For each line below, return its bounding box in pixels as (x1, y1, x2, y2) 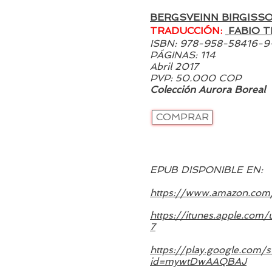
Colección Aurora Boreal (150, 84, 265, 95)
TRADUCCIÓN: (150, 25, 222, 36)
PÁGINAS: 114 (150, 49, 216, 61)
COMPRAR (155, 111, 209, 123)
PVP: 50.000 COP (150, 72, 241, 84)
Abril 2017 (150, 61, 199, 72)
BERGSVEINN (150, 12, 222, 23)
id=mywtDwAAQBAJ (150, 256, 246, 267)
